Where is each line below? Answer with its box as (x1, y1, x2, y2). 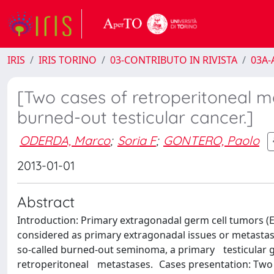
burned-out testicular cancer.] (17, 106, 253, 128)
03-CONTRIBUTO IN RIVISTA (110, 53, 237, 67)
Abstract (17, 193, 75, 211)
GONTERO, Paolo (163, 132, 259, 148)
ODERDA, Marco (20, 132, 110, 148)
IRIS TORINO (39, 53, 97, 67)
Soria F (117, 132, 156, 148)
